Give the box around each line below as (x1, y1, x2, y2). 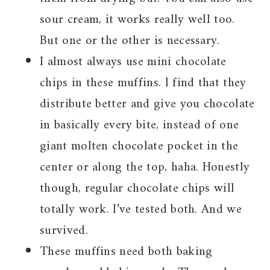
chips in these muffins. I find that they (40, 72, 246, 95)
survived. (40, 219, 88, 242)
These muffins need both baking (40, 240, 213, 263)
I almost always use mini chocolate (40, 51, 227, 74)
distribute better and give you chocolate (40, 93, 255, 116)
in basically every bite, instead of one (40, 114, 239, 137)
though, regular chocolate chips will (40, 177, 235, 200)
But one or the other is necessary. (40, 30, 220, 52)
